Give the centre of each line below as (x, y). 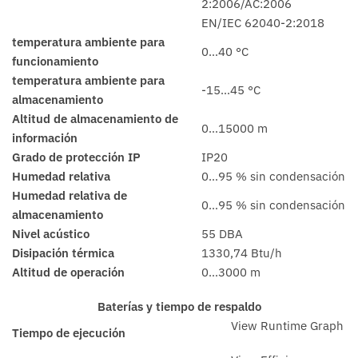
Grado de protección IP (76, 157)
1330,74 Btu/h (242, 253)
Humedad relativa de (70, 195)
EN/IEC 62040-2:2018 (263, 22)
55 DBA (222, 233)
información (45, 137)
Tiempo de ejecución (69, 333)
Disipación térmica (63, 253)
